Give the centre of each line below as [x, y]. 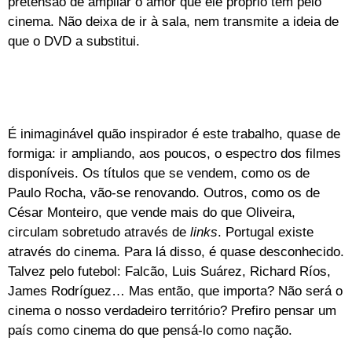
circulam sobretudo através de [99, 232]
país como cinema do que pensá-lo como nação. [150, 330]
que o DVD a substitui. [74, 41]
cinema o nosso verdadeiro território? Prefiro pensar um [172, 310]
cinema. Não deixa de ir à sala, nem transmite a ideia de [173, 21]
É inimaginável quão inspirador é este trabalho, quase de [174, 134]
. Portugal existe [266, 232]
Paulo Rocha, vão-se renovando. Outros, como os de [164, 192]
